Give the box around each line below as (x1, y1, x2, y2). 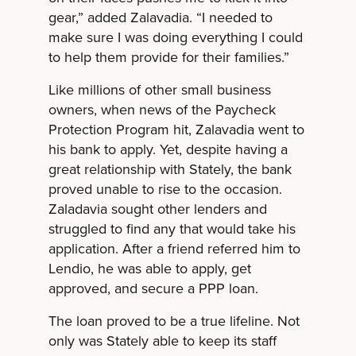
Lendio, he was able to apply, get (48, 258, 251, 278)
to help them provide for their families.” (48, 47, 289, 67)
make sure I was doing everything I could (48, 27, 303, 47)
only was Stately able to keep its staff (48, 331, 277, 350)
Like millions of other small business (48, 79, 271, 99)
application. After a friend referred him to (48, 238, 300, 258)
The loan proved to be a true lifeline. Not (48, 311, 300, 331)
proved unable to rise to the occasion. (48, 179, 282, 199)
